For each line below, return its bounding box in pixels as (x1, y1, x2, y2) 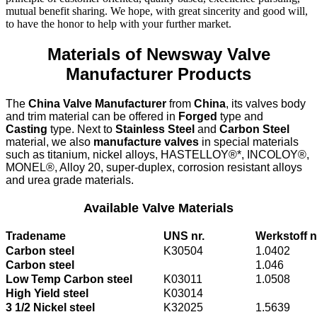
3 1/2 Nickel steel (6, 301, 95, 313)
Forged (178, 110, 217, 123)
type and (217, 110, 263, 123)
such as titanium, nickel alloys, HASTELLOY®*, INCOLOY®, (6, 149, 309, 161)
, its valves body (226, 98, 306, 110)
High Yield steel (6, 287, 88, 299)
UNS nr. (163, 229, 204, 242)
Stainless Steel (115, 123, 195, 136)
